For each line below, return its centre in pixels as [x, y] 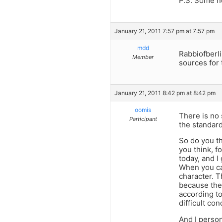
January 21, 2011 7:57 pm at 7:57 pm [165, 31]
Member [143, 57]
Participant [143, 119]
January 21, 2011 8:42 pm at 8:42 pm [165, 93]
